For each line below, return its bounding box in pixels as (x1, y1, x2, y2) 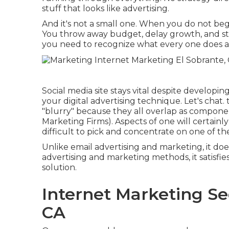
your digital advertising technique (42, 96, 180, 106)
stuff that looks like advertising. (42, 4, 169, 13)
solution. (42, 162, 77, 172)
